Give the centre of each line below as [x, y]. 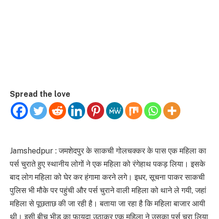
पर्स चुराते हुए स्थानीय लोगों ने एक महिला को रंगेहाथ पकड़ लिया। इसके [108, 164]
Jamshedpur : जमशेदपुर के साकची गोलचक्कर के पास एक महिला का [108, 151]
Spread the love [40, 94]
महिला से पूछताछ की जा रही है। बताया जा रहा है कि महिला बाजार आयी [108, 204]
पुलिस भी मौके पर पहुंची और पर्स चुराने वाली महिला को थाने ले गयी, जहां [108, 191]
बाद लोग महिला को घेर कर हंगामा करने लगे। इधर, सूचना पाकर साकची [107, 177]
